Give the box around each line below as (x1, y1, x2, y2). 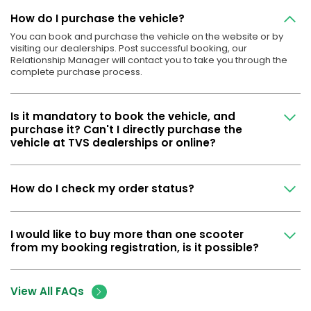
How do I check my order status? (10, 180, 194, 196)
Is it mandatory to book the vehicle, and (10, 108, 235, 124)
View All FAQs (10, 284, 84, 299)
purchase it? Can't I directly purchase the (10, 121, 242, 137)
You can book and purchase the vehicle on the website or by (10, 30, 283, 44)
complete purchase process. (10, 65, 142, 79)
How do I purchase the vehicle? (10, 11, 185, 26)
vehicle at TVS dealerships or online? (10, 135, 216, 150)
